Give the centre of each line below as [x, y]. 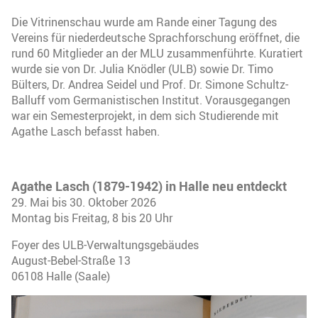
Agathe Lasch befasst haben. [86, 131]
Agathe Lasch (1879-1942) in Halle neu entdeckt [149, 186]
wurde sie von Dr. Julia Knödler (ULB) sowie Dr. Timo [142, 68]
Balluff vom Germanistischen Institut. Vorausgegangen [151, 100]
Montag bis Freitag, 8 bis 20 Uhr [92, 218]
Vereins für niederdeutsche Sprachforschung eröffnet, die [155, 37]
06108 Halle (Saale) [61, 276]
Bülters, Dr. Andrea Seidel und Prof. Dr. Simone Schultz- [150, 84]
